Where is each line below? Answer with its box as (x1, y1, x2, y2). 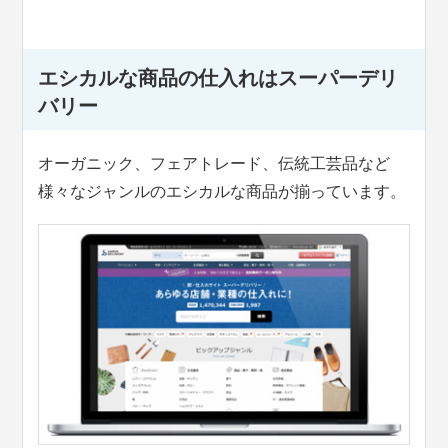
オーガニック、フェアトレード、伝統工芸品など (38, 154, 391, 172)
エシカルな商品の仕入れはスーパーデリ (38, 66, 399, 89)
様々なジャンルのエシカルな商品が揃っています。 (38, 182, 407, 200)
